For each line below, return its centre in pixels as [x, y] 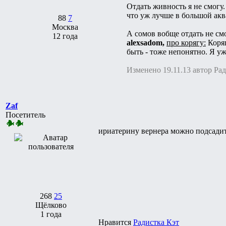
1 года [51, 214]
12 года [65, 36]
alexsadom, [146, 42]
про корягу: [186, 42]
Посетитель [25, 115]
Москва [65, 27]
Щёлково [51, 205]
